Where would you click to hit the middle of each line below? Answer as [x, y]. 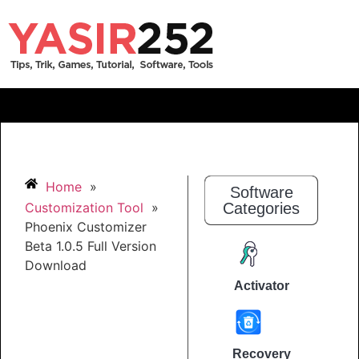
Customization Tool [84, 207]
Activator [261, 286]
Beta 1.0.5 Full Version [91, 246]
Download [56, 265]
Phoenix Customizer [86, 226]
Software [261, 193]
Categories [261, 209]
